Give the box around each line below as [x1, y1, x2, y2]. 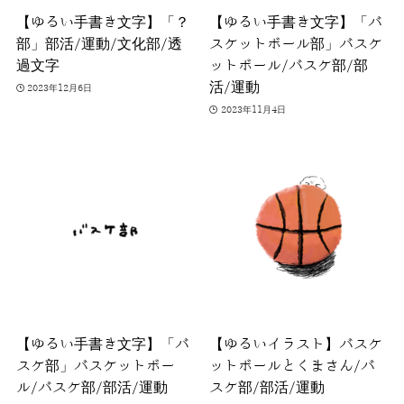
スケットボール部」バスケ [209, 36, 383, 53]
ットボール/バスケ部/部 [209, 58, 369, 75]
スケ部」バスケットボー [15, 357, 175, 374]
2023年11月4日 [220, 104, 286, 115]
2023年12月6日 [27, 82, 93, 93]
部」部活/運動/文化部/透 [15, 36, 182, 53]
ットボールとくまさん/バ [209, 357, 376, 374]
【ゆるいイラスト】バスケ [209, 335, 383, 353]
